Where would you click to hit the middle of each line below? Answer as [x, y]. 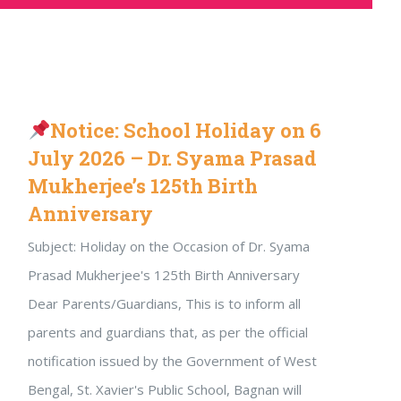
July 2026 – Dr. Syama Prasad [172, 158]
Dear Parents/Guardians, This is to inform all [164, 303]
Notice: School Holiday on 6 [186, 130]
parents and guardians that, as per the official [168, 332]
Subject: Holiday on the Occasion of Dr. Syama [169, 246]
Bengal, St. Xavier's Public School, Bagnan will [165, 389]
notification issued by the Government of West [172, 361]
